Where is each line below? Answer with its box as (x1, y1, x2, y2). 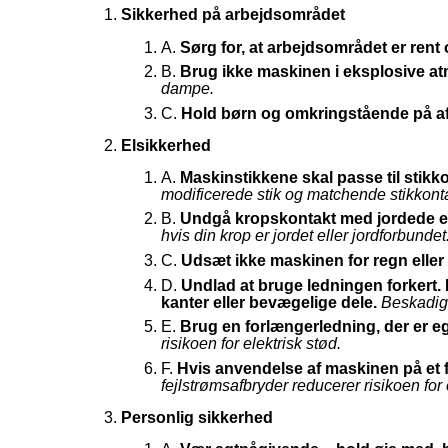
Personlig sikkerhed (120, 408, 273, 426)
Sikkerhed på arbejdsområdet (120, 6, 345, 24)
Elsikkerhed (120, 136, 211, 154)
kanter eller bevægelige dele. (160, 293, 377, 311)
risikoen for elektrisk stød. (160, 335, 341, 353)
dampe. (160, 80, 214, 98)
